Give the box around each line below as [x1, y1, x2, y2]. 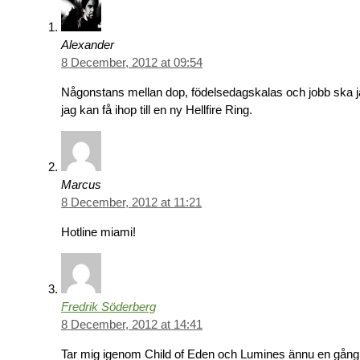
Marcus [61, 178, 101, 192]
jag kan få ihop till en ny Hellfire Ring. [61, 103, 252, 117]
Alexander [61, 38, 114, 52]
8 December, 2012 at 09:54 [61, 55, 202, 70]
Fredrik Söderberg [61, 300, 156, 314]
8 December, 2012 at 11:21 [61, 195, 202, 210]
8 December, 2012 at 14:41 [61, 317, 202, 332]
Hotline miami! [61, 225, 136, 239]
